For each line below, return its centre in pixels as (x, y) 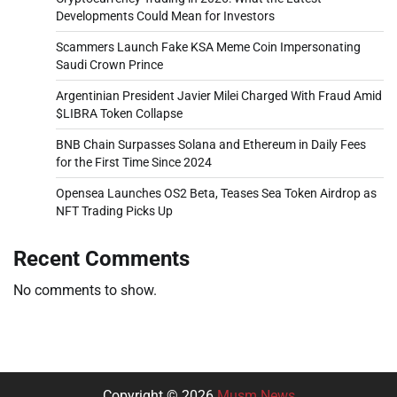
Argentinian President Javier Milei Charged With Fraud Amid (219, 95)
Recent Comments (101, 258)
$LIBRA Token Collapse (119, 113)
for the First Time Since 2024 (134, 162)
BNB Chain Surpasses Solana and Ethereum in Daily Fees (211, 144)
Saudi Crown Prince (109, 64)
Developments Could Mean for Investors (165, 16)
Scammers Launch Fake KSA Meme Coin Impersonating (208, 47)
